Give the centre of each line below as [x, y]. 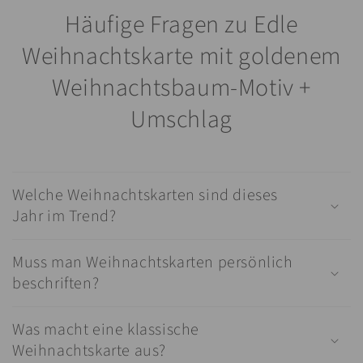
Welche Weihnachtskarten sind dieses [145, 195]
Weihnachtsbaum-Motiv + [181, 88]
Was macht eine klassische [106, 329]
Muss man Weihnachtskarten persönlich [153, 262]
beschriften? [56, 283]
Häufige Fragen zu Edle [181, 24]
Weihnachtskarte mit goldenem [181, 56]
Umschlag [181, 119]
